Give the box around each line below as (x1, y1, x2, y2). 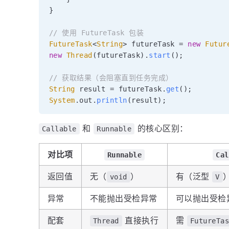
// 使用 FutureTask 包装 (49, 28, 144, 37)
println (97, 96, 127, 104)
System (49, 96, 75, 104)
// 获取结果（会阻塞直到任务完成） (49, 73, 173, 82)
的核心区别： (134, 123, 188, 133)
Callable (42, 124, 77, 133)
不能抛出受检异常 (90, 193, 157, 203)
